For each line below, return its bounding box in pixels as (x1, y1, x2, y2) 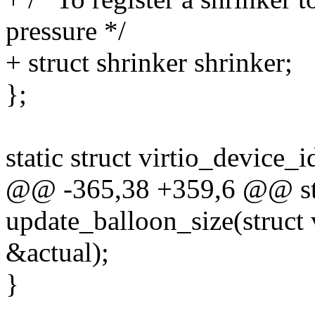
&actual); (6, 237, 109, 268)
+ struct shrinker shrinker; (6, 47, 292, 78)
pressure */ (6, 15, 126, 46)
